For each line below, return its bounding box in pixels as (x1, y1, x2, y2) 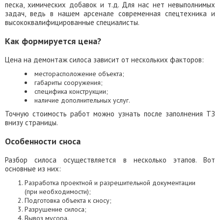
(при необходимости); (25, 187, 91, 196)
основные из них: (5, 164, 61, 173)
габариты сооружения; (34, 78, 103, 87)
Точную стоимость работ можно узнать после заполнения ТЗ (5, 109, 215, 118)
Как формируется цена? (5, 35, 101, 47)
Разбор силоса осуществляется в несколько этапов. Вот (5, 155, 215, 165)
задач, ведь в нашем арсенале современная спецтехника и (5, 9, 215, 18)
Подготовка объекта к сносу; (25, 196, 111, 205)
